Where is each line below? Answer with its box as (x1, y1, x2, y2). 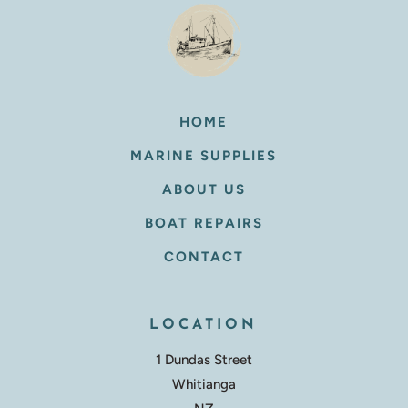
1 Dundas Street (155, 352, 252, 369)
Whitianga (171, 376, 236, 393)
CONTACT (163, 249, 244, 266)
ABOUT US (161, 181, 246, 199)
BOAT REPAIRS (144, 215, 263, 232)
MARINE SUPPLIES (130, 148, 278, 165)
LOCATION (149, 318, 259, 333)
